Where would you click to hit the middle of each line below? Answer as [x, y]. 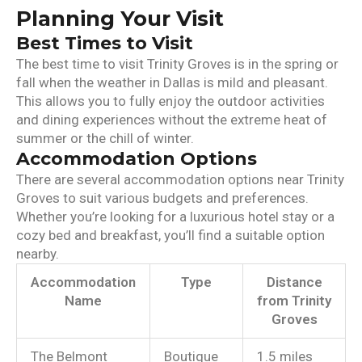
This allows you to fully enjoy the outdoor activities [170, 101]
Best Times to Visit [105, 44]
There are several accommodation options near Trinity [180, 180]
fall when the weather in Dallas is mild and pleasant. [172, 83]
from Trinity [294, 301]
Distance [294, 282]
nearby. [38, 254]
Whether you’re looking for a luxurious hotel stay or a [175, 217]
